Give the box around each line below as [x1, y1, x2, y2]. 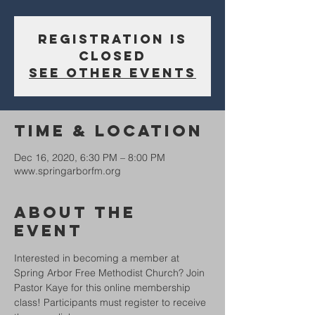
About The [14, 202, 136, 222]
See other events [29, 65, 196, 81]
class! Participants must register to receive [14, 296, 209, 309]
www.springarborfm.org [14, 165, 121, 177]
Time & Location [14, 121, 203, 141]
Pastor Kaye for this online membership [14, 281, 193, 294]
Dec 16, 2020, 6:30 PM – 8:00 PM [14, 151, 165, 164]
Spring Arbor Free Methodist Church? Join [14, 266, 207, 279]
